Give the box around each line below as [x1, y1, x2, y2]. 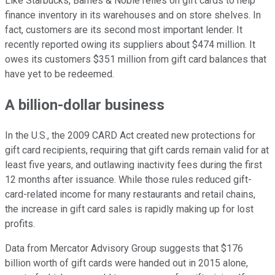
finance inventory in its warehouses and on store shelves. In [5, 9, 261, 21]
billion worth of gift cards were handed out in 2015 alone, [5, 257, 248, 269]
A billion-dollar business [5, 96, 165, 114]
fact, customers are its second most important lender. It [5, 24, 242, 36]
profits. [5, 218, 35, 230]
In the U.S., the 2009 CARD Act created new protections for [5, 130, 255, 142]
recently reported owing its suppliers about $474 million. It [5, 39, 255, 51]
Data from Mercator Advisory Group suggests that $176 [5, 242, 243, 255]
